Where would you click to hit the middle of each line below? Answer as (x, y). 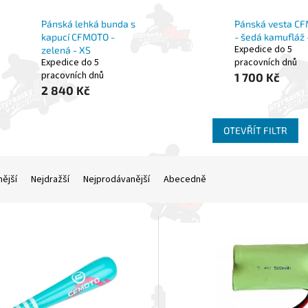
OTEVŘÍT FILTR (255, 131)
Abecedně (185, 180)
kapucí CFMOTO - (78, 37)
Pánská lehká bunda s (88, 24)
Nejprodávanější (117, 180)
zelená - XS (66, 50)
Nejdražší (50, 180)
